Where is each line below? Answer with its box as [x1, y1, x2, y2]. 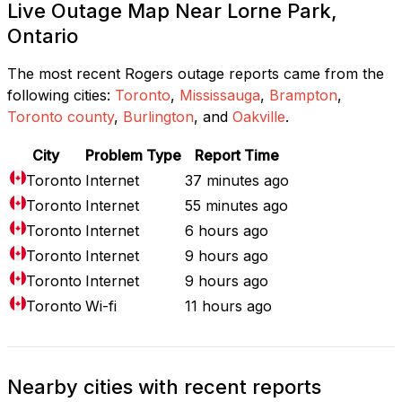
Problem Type [85, 145, 181, 164]
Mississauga [179, 85, 260, 104]
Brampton [269, 85, 337, 104]
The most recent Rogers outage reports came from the [7, 64, 384, 83]
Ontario [7, 23, 78, 48]
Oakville [232, 107, 285, 126]
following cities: [7, 85, 110, 104]
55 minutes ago [185, 196, 288, 214]
